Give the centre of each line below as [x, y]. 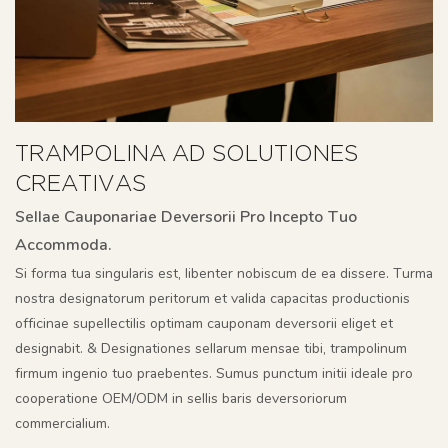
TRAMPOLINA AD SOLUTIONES [186, 155]
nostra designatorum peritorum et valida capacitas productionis [212, 298]
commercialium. [62, 423]
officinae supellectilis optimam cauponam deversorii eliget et [204, 323]
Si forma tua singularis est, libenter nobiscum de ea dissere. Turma [224, 273]
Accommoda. [63, 244]
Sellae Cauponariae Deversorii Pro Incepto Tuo [186, 216]
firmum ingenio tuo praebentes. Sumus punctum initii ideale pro [214, 373]
